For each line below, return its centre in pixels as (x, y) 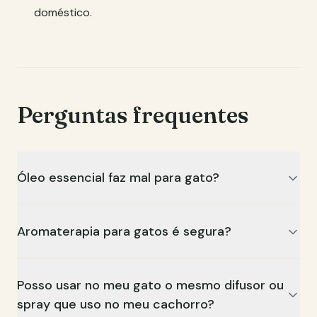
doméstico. (63, 12)
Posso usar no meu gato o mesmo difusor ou (150, 285)
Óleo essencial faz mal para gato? (118, 178)
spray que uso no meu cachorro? (116, 304)
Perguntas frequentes (133, 115)
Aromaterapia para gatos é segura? (124, 231)
